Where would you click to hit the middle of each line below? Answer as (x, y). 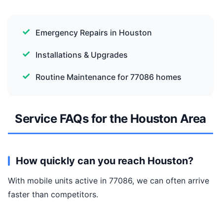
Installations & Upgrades (82, 55)
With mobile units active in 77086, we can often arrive (109, 181)
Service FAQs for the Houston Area (110, 119)
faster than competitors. (53, 194)
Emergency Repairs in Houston (94, 33)
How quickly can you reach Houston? (105, 161)
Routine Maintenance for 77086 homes (109, 77)
